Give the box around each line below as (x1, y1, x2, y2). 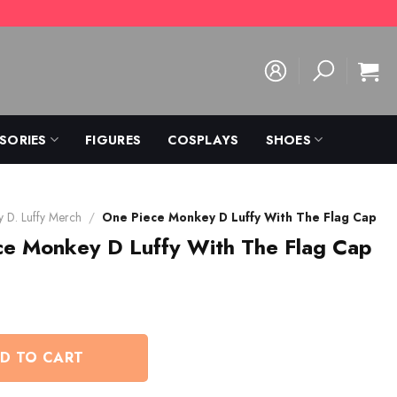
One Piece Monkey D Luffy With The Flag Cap (101, 208, 377, 226)
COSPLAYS (167, 130, 239, 149)
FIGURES (85, 130, 142, 149)
